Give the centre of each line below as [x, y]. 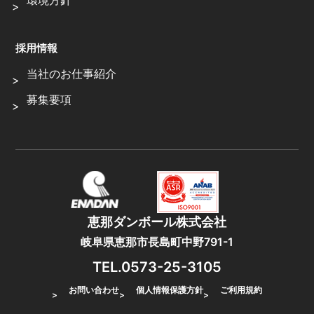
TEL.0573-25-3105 [157, 267]
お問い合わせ [94, 289]
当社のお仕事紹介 [72, 74]
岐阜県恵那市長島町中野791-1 [157, 241]
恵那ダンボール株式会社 [157, 221]
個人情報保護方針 [170, 289]
